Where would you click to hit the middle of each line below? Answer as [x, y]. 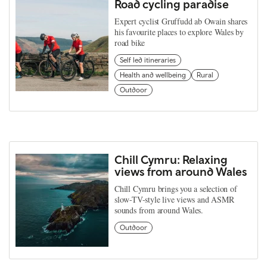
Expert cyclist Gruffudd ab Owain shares [181, 21]
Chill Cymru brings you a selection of [176, 189]
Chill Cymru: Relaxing [171, 159]
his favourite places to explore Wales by [179, 32]
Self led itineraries [148, 60]
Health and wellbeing [153, 75]
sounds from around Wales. [159, 210]
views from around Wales [182, 171]
